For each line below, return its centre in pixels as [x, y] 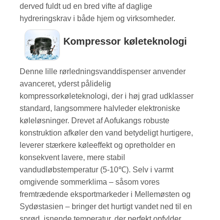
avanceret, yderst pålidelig [66, 83]
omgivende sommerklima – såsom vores [90, 182]
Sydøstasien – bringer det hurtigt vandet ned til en [106, 206]
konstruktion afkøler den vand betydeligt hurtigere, [107, 133]
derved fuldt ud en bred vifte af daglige [86, 6]
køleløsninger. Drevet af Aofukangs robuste [95, 120]
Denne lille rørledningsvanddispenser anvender [103, 71]
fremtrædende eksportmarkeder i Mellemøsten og [105, 194]
